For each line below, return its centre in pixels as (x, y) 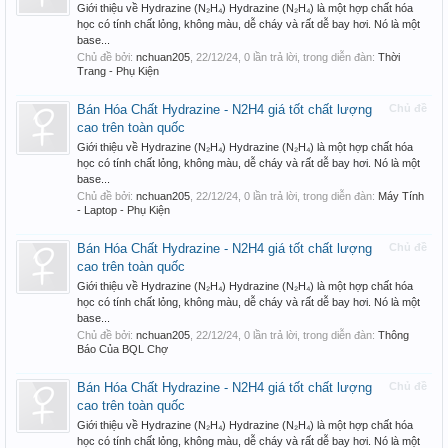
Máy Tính (401, 196)
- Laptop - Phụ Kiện (123, 210)
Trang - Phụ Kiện (118, 71)
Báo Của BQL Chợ (122, 349)
